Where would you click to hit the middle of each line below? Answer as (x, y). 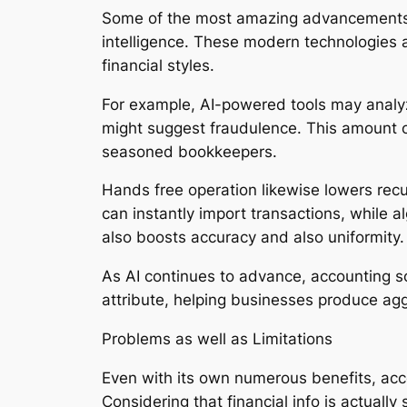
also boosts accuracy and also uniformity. (253, 238)
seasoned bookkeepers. (189, 151)
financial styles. (158, 65)
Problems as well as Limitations (217, 338)
